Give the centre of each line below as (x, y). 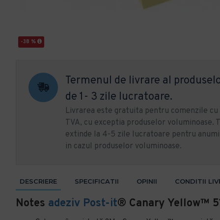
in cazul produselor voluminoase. (124, 146)
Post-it (100, 204)
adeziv (64, 204)
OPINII (147, 181)
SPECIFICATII (97, 181)
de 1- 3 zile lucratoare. (119, 97)
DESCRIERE (38, 181)
